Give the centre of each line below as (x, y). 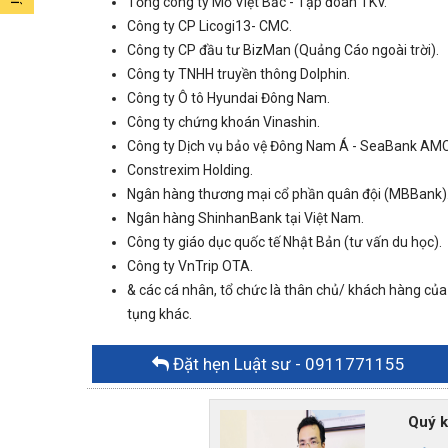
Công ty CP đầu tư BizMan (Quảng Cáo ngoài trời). (283, 50)
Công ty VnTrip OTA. (190, 266)
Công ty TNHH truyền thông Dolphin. (238, 74)
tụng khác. (159, 314)
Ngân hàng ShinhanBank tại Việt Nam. (245, 218)
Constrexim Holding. (190, 170)
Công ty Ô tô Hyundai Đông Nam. (228, 98)
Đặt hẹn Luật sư (231, 364)
